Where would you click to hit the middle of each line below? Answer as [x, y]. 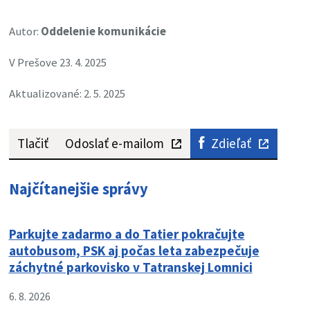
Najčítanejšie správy [78, 189]
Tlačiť [33, 144]
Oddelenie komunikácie [103, 32]
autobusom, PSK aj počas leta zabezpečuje [134, 251]
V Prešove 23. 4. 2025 [57, 63]
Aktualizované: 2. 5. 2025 [67, 94]
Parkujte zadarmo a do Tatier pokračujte [127, 234]
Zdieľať [231, 144]
